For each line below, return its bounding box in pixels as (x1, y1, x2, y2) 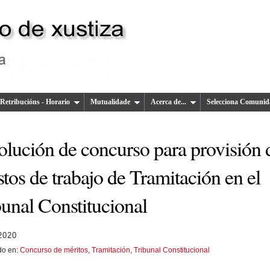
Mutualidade (90, 98, 130, 107)
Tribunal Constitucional (134, 245, 210, 254)
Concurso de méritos (20, 245, 88, 254)
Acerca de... (151, 98, 186, 107)
